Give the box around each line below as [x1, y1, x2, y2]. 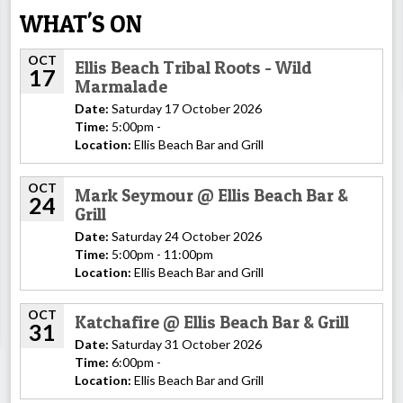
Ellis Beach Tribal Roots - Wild [75, 57, 312, 79]
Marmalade [75, 76, 167, 98]
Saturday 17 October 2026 [109, 101, 262, 117]
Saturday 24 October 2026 [109, 228, 262, 244]
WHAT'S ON [20, 9, 142, 39]
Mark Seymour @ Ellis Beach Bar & [75, 184, 348, 206]
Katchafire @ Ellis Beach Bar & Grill [75, 311, 349, 334]
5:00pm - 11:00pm [109, 246, 213, 262]
